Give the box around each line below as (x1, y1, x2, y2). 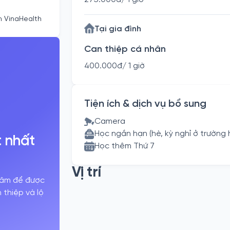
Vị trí (72, 165, 101, 180)
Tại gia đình (94, 25, 141, 33)
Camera (94, 117, 125, 126)
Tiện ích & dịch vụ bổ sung (84, 99, 206, 109)
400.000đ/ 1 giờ (84, 62, 145, 70)
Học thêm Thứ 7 (94, 142, 155, 150)
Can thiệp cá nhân (84, 45, 166, 54)
